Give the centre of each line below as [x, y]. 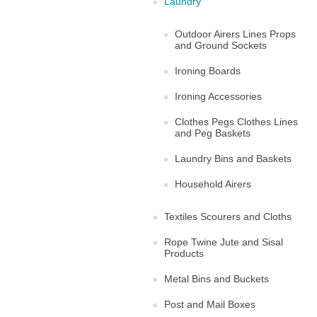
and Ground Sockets [221, 45]
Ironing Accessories [218, 96]
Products [184, 253]
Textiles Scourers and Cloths [228, 217]
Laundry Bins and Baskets [233, 158]
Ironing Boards [208, 71]
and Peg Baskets [213, 133]
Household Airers [213, 184]
